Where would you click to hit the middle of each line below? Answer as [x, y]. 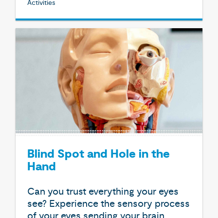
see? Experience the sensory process [109, 204]
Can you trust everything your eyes [103, 191]
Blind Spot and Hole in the [99, 154]
